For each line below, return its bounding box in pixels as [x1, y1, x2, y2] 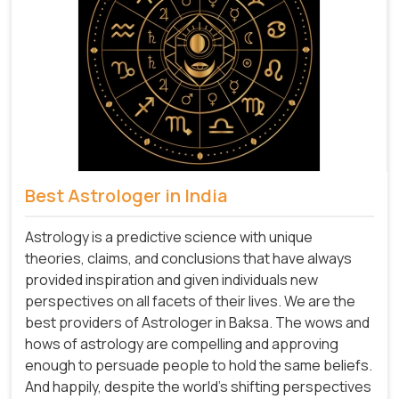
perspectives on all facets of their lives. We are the [25, 290, 355, 311]
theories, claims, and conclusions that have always [25, 248, 352, 268]
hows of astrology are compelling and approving [25, 333, 338, 354]
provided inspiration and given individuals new [25, 269, 318, 289]
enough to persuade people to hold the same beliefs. [25, 354, 372, 375]
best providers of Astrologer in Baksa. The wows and [25, 312, 370, 332]
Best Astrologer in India [25, 183, 227, 208]
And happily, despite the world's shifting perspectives [25, 376, 371, 396]
